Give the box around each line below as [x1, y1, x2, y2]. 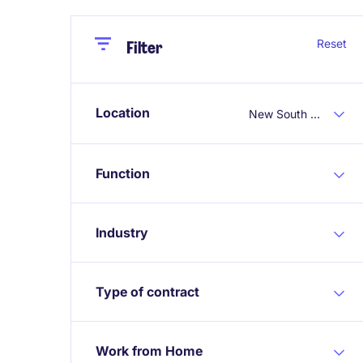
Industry [96, 224, 148, 241]
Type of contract [96, 283, 199, 300]
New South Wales [310, 106, 320, 121]
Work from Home [96, 342, 203, 359]
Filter [126, 37, 163, 58]
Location [96, 105, 150, 121]
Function [96, 164, 150, 181]
